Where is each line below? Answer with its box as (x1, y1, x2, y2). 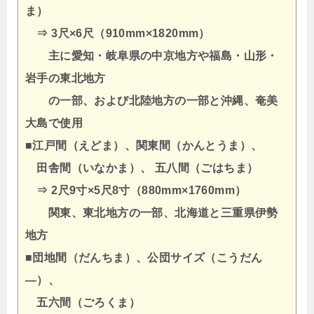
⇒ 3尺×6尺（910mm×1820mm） (25, 27, 210, 40)
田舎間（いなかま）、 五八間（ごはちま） (25, 162, 259, 175)
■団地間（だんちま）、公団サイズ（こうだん (25, 252, 263, 264)
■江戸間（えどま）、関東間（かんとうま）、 (25, 139, 263, 152)
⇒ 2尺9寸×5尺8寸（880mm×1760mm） (25, 184, 247, 197)
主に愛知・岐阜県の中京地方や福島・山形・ (25, 50, 278, 62)
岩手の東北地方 (25, 72, 106, 85)
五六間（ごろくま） (25, 296, 140, 309)
